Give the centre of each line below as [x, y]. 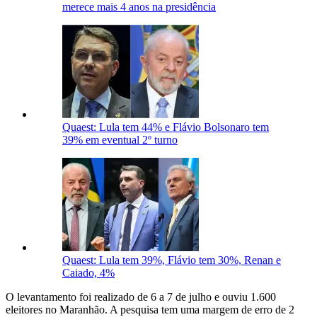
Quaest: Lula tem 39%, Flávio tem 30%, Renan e [172, 260]
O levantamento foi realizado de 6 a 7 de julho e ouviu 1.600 [141, 297]
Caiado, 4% [88, 273]
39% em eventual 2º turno [120, 140]
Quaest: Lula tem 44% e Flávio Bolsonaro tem [166, 127]
